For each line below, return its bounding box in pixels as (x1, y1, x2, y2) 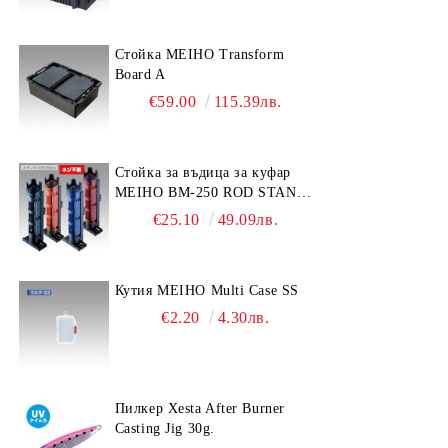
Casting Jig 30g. (114, 421, 215, 436)
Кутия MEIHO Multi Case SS (114, 283, 299, 298)
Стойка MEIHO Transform (114, 47, 285, 62)
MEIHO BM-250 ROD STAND (114, 185, 308, 200)
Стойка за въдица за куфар (114, 165, 291, 180)
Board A (114, 67, 166, 82)
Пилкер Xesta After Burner (114, 401, 285, 416)
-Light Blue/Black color (158, 205, 263, 220)
